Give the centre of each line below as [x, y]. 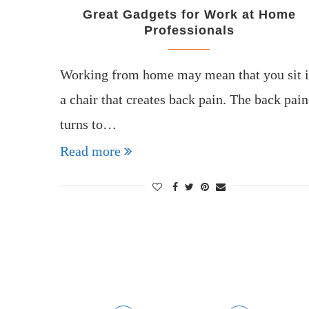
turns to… [88, 124]
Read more [90, 151]
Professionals [189, 30]
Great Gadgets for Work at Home [189, 14]
